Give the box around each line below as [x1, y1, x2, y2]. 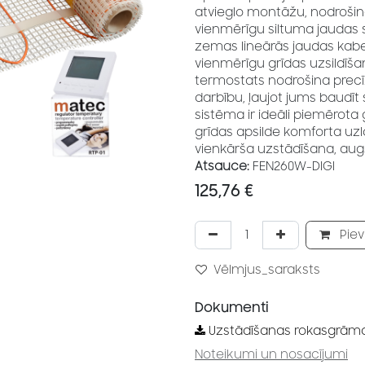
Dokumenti [195, 300, 269, 316]
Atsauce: [195, 160, 249, 174]
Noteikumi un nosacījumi [195, 348, 348, 362]
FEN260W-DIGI [253, 160, 335, 174]
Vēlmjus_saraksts [213, 263, 320, 277]
